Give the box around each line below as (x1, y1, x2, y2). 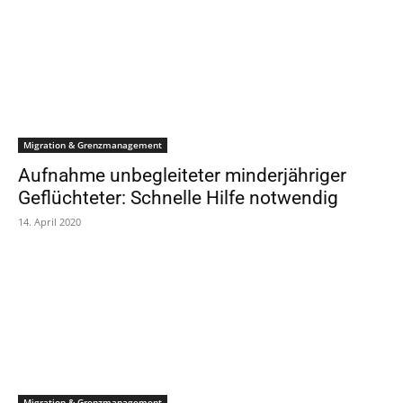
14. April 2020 (18, 215, 81, 228)
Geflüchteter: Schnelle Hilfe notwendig (18, 187, 338, 209)
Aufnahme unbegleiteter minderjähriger (18, 165, 346, 186)
